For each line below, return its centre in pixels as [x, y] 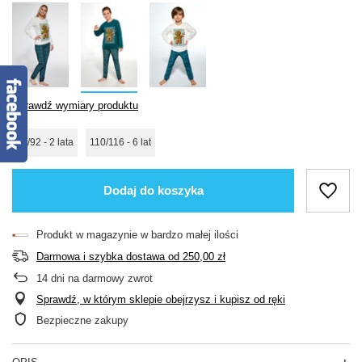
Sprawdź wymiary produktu [75, 105]
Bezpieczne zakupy [82, 320]
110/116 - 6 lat [120, 142]
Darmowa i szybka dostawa [101, 256]
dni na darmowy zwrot [100, 278]
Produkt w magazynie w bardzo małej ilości [137, 234]
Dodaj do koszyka [153, 191]
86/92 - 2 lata [45, 142]
